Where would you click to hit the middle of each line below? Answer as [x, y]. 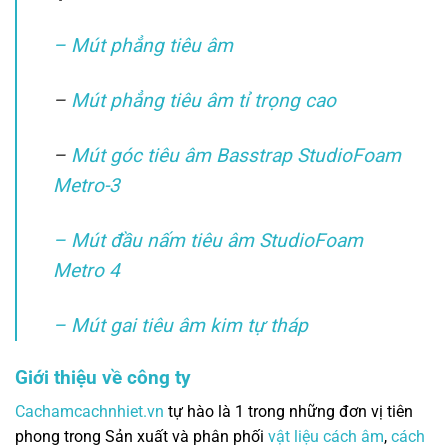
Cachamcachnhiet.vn [89, 412]
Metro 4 [86, 270]
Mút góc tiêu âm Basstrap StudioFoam [236, 155]
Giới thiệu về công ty [103, 377]
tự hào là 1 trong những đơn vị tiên [288, 412]
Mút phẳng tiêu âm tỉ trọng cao [203, 100]
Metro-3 [86, 185]
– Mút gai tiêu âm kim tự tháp [180, 325]
